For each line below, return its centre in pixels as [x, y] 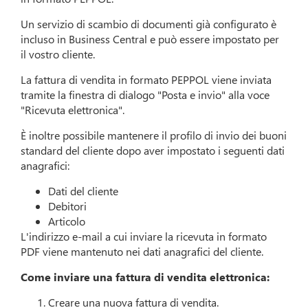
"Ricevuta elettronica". [73, 110]
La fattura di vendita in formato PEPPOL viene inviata [146, 80]
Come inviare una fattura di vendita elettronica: [145, 277]
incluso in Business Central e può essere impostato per [150, 39]
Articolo [67, 221]
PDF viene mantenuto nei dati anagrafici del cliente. [142, 252]
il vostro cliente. [58, 54]
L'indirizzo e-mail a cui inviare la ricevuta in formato [144, 236]
